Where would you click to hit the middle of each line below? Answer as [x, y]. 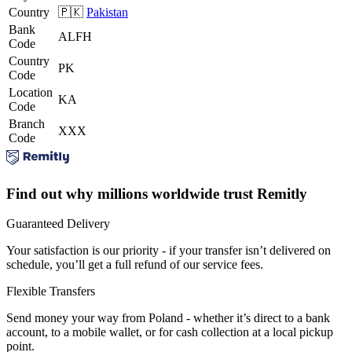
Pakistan [107, 12]
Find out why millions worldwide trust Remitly [157, 193]
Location [31, 92]
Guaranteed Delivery [58, 224]
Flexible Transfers [51, 291]
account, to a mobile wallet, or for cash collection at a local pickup [170, 332]
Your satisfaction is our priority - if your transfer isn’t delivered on [169, 251]
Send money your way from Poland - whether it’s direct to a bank [168, 318]
